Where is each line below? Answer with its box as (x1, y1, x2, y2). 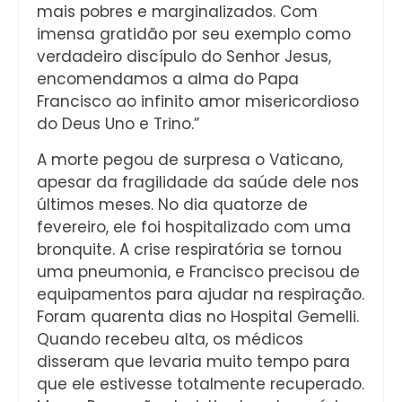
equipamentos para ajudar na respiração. (37, 283, 364, 305)
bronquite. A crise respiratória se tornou (37, 238, 342, 260)
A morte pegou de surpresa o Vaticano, (37, 148, 343, 170)
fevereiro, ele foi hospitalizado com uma (37, 215, 351, 238)
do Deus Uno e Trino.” (37, 113, 199, 135)
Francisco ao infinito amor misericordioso (37, 91, 359, 113)
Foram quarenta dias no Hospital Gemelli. (37, 305, 359, 328)
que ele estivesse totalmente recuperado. (37, 372, 364, 395)
